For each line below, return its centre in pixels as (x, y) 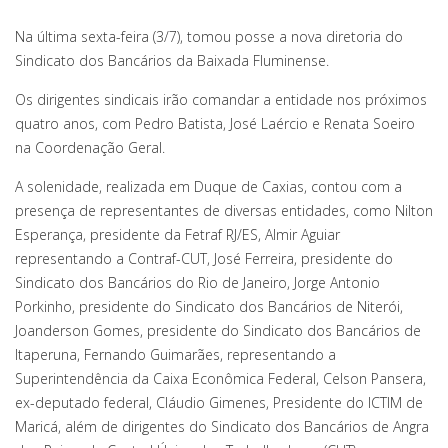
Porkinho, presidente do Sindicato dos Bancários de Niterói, (209, 307)
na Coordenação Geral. (90, 148)
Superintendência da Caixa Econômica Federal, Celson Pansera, (220, 379)
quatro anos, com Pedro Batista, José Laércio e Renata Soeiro (215, 124)
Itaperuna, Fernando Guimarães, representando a (175, 355)
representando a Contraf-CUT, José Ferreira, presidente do (204, 259)
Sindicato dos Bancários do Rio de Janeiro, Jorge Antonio (197, 283)
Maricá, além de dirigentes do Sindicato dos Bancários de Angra (222, 427)
